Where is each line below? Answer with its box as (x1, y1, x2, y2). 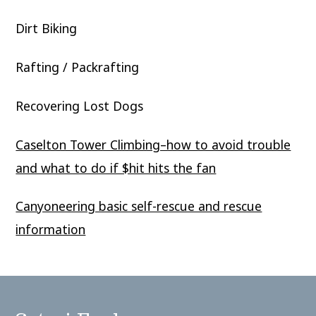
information (16, 221, 86, 238)
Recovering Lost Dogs (16, 97, 144, 114)
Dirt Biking (16, 20, 78, 37)
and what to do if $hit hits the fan (16, 159, 217, 176)
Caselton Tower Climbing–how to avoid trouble (16, 135, 291, 153)
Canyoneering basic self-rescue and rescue (16, 197, 262, 215)
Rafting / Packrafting (16, 59, 140, 76)
